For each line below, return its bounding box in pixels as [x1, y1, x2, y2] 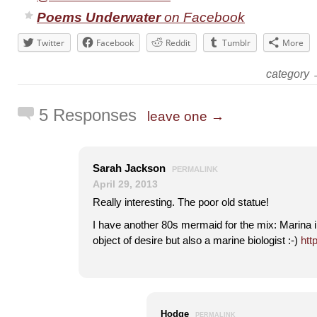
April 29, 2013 [93, 178, 158, 190]
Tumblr [222, 37, 250, 49]
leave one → [147, 108, 224, 124]
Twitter [37, 37, 64, 49]
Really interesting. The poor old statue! [93, 196, 269, 208]
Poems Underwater [37, 9, 161, 25]
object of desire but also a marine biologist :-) [93, 234, 301, 246]
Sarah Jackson [93, 162, 168, 174]
